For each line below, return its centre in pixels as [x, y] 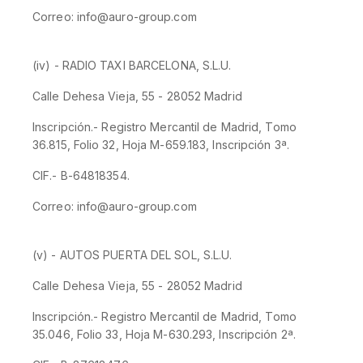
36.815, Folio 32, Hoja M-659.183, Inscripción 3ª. [161, 145]
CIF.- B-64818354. [81, 175]
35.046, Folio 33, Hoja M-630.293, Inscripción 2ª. [164, 334]
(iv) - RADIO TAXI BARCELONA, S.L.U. [132, 65]
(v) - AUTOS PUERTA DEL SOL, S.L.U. [132, 255]
